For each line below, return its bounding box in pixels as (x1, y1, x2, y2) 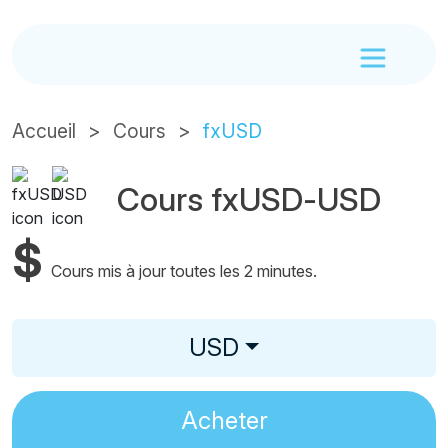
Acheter (180, 406, 268, 435)
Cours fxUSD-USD (117, 180, 381, 219)
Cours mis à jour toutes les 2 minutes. (51, 261, 317, 281)
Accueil (12, 119, 76, 143)
